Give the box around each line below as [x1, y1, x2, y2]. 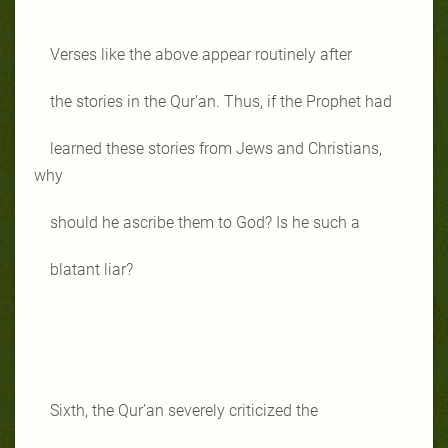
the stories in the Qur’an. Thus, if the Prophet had [50, 91, 392, 111]
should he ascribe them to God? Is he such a [50, 212, 360, 232]
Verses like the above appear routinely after [50, 44, 352, 64]
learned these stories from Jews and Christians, [50, 138, 382, 158]
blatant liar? [50, 259, 133, 279]
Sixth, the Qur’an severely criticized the [50, 400, 318, 420]
